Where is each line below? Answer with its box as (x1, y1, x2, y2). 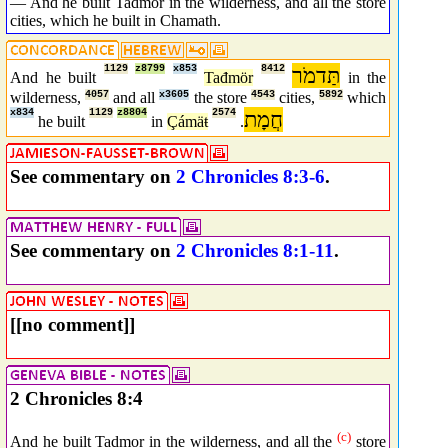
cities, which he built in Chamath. (10, 11, 221, 29)
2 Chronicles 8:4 (10, 388, 143, 409)
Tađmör (204, 69, 253, 86)
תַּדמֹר (292, 63, 340, 88)
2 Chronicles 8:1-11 (176, 240, 334, 261)
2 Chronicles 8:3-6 (176, 166, 325, 187)
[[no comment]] (10, 314, 135, 335)
